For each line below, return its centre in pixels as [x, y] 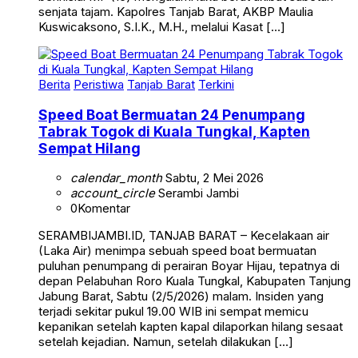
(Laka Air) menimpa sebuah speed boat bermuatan [177, 251]
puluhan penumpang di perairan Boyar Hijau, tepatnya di [189, 266]
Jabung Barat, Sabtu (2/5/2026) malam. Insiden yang [181, 296]
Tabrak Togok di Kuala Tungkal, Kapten [174, 131]
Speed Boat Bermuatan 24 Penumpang [172, 114]
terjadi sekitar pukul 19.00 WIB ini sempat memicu [173, 312]
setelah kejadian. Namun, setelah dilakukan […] [166, 342]
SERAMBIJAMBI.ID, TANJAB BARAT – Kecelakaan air [184, 236]
